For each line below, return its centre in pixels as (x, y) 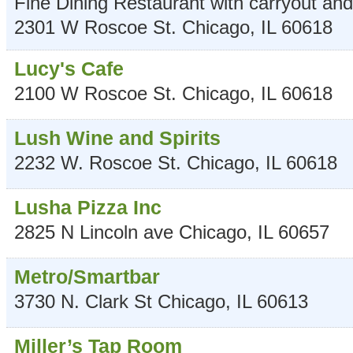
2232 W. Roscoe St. (98, 163)
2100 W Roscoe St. (95, 94)
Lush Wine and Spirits (117, 138)
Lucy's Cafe (69, 69)
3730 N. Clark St (83, 302)
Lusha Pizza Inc (88, 208)
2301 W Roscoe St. (95, 28)
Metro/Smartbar (87, 277)
